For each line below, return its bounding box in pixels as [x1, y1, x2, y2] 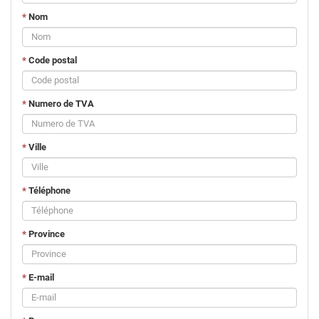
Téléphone [26, 184, 70, 196]
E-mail [26, 271, 54, 283]
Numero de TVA [26, 98, 94, 109]
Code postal [26, 54, 77, 66]
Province [26, 228, 65, 239]
